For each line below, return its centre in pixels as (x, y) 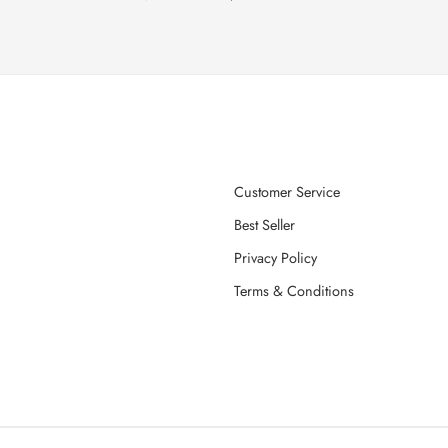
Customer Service (287, 191)
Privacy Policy (275, 257)
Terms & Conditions (294, 290)
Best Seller (264, 224)
